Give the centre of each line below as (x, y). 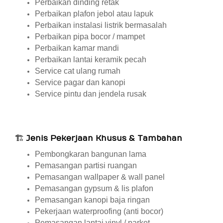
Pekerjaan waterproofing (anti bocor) (99, 211)
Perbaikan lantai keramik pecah (91, 59)
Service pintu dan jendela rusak (91, 94)
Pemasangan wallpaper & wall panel (100, 177)
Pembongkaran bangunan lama (91, 154)
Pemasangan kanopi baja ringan (92, 200)
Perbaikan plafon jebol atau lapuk (94, 14)
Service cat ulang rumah (78, 71)
